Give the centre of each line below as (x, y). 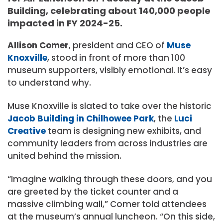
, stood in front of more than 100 (116, 57)
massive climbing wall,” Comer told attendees (107, 204)
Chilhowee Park (120, 118)
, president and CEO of (118, 45)
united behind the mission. (64, 156)
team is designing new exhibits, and (123, 131)
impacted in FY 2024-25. (65, 23)
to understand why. (49, 82)
